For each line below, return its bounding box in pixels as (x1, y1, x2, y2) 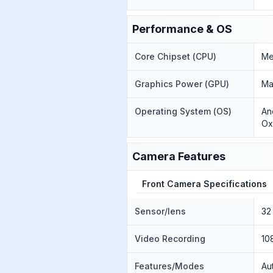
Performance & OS (132, 23, 232, 35)
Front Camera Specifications (142, 179, 267, 189)
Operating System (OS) (135, 106, 232, 116)
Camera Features (132, 150, 225, 163)
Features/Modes (135, 261, 204, 271)
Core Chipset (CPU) (135, 51, 216, 62)
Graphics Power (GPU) (135, 79, 229, 89)
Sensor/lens (135, 206, 186, 216)
